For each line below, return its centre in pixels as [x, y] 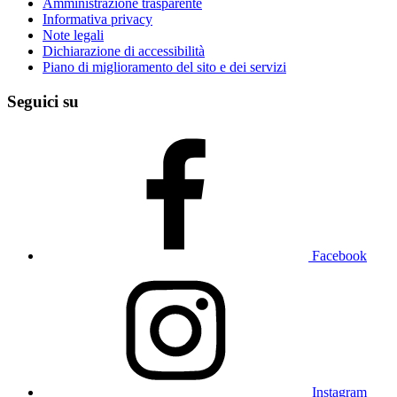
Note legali [73, 35]
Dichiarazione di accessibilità [124, 51]
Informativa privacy [97, 19]
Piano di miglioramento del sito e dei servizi [164, 66]
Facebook [339, 256]
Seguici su [43, 101]
